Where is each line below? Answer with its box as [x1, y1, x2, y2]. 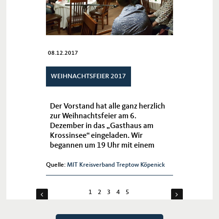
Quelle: [45, 161, 67, 168]
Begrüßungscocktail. [49, 151, 118, 159]
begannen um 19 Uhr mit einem [49, 141, 154, 150]
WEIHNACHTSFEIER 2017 [50, 72, 126, 80]
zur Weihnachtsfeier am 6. [49, 112, 136, 120]
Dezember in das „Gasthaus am [49, 122, 153, 130]
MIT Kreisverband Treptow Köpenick [66, 161, 165, 168]
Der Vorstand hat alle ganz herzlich [49, 102, 165, 110]
